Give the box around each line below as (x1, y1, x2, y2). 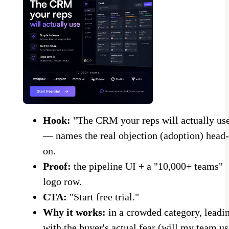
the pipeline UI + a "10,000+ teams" (71, 160, 223, 172)
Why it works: (43, 206, 106, 218)
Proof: (43, 160, 71, 172)
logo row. (43, 175, 82, 187)
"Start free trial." (67, 191, 139, 202)
